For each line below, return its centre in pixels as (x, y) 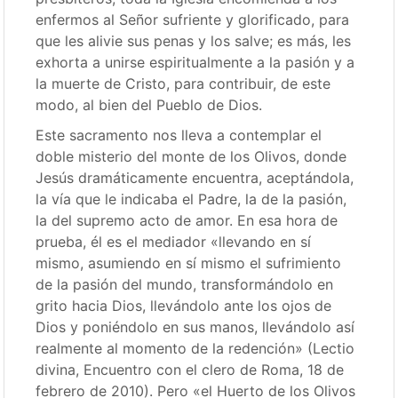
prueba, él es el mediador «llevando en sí (174, 242)
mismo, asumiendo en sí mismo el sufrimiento (189, 263)
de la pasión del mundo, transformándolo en (185, 284)
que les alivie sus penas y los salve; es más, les (194, 41)
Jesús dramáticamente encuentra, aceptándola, (195, 178)
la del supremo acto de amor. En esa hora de (187, 220)
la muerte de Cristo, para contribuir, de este (183, 84)
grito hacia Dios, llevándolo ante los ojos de (184, 306)
